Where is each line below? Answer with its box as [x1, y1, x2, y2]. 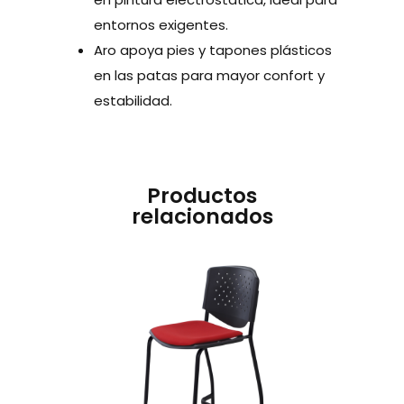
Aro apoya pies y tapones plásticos [94, 40, 332, 60]
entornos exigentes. [94, 14, 228, 34]
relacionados [131, 201, 273, 231]
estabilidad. [94, 90, 172, 110]
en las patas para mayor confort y [94, 65, 325, 85]
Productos [147, 180, 257, 210]
